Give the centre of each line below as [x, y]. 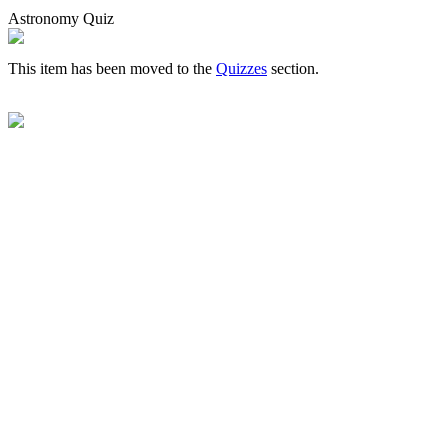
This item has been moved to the [112, 68]
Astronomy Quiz [61, 18]
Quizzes [241, 68]
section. [293, 68]
